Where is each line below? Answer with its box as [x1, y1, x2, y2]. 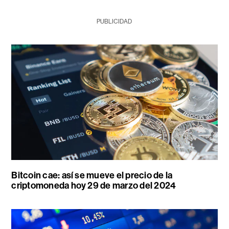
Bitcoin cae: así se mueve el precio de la [11, 170, 173, 181]
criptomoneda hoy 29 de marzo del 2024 [11, 180, 176, 192]
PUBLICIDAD [97, 18, 132, 25]
